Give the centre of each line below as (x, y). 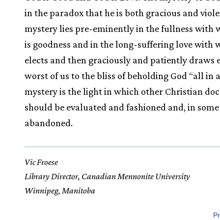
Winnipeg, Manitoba (60, 190)
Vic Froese (41, 162)
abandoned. (49, 123)
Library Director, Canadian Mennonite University (107, 176)
